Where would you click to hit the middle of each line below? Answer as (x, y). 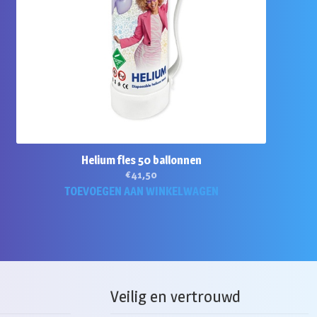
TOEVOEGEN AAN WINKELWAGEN (141, 192)
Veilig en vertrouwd (175, 296)
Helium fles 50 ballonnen (141, 161)
